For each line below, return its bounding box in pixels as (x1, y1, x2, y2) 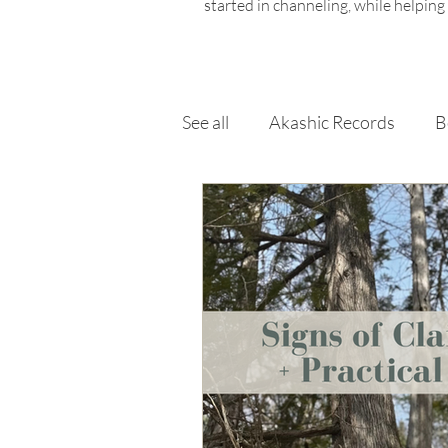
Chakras (222, 191, 287, 214)
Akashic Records (269, 111, 395, 134)
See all (182, 111, 229, 134)
